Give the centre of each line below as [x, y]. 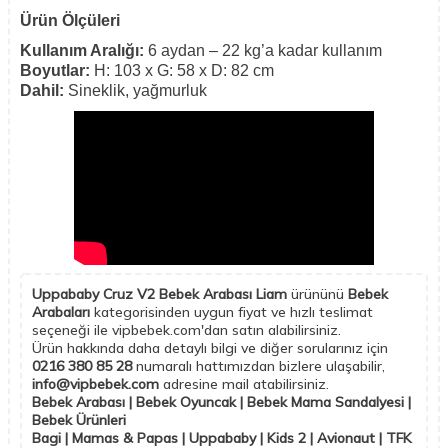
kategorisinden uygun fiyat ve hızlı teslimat [231, 312]
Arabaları [61, 312]
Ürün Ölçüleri [70, 21]
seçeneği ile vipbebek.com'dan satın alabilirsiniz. [186, 330]
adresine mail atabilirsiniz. [246, 384]
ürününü [317, 294]
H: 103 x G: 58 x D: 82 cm [182, 71]
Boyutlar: [55, 71]
